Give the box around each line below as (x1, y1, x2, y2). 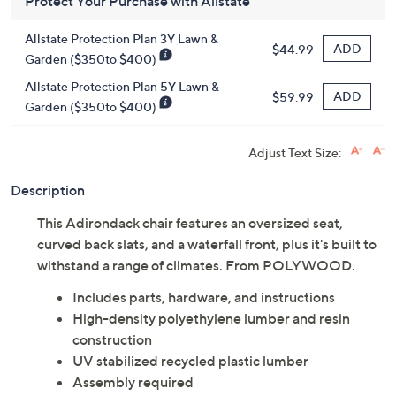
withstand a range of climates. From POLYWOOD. (37, 256, 355, 275)
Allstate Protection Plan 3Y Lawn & (25, 31, 218, 47)
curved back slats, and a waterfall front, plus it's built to (37, 235, 377, 254)
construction (72, 331, 152, 349)
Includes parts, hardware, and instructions (72, 288, 335, 307)
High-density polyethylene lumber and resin (72, 309, 350, 328)
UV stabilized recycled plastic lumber (72, 352, 308, 370)
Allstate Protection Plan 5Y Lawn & (25, 79, 219, 95)
